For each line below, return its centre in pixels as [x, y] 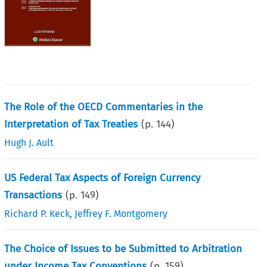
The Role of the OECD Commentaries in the [104, 107]
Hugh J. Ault [29, 142]
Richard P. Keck [37, 213]
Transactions [33, 195]
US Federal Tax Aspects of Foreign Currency [103, 178]
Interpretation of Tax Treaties [71, 124]
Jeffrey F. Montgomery [121, 213]
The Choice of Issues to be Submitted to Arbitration [123, 249]
